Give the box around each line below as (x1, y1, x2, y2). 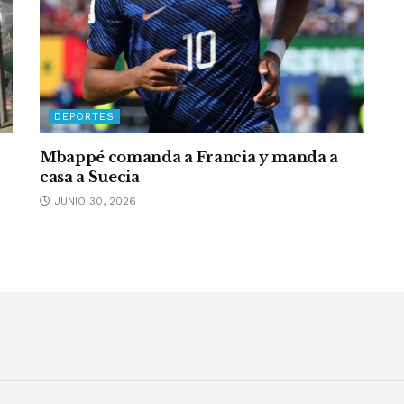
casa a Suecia (40, 168, 140, 187)
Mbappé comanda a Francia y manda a (40, 148, 339, 167)
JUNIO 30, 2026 (50, 195, 136, 208)
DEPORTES (54, 111, 115, 124)
